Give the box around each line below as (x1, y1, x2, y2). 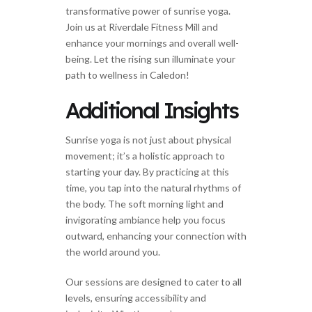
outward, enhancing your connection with (65, 230, 247, 242)
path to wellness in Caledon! (65, 69, 189, 81)
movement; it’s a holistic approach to (65, 150, 225, 162)
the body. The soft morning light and (65, 198, 224, 210)
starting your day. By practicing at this (65, 166, 229, 178)
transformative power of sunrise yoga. (65, 5, 231, 17)
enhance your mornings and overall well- (65, 37, 239, 49)
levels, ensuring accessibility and (65, 292, 206, 304)
